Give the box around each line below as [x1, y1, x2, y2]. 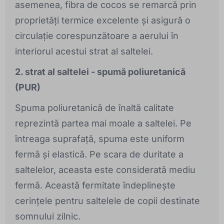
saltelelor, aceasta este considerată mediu [15, 164, 195, 175]
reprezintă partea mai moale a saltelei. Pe [15, 118, 191, 129]
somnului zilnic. [15, 211, 80, 222]
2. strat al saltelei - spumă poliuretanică [15, 66, 185, 77]
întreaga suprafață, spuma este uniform [15, 133, 184, 144]
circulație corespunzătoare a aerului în [15, 30, 178, 41]
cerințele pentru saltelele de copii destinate [15, 195, 200, 206]
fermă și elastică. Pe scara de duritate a [15, 149, 183, 160]
